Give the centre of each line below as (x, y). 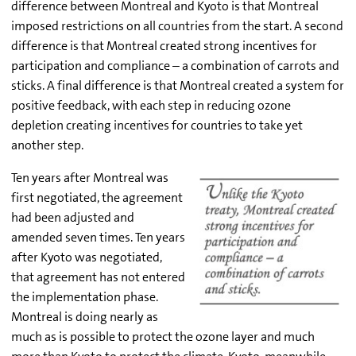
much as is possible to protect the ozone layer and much (163, 336)
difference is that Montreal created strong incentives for (164, 45)
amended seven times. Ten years (98, 237)
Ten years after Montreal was (90, 177)
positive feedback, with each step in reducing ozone (151, 105)
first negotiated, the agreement (97, 197)
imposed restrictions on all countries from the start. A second (177, 25)
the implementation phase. (85, 296)
